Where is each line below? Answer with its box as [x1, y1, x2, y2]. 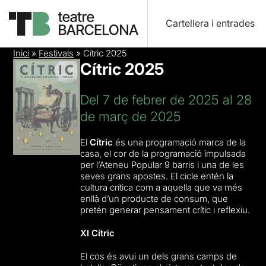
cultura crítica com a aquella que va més [80, 182, 243, 193]
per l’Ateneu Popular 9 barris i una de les [80, 159, 245, 170]
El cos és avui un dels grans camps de [80, 251, 237, 262]
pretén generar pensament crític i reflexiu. [80, 204, 251, 216]
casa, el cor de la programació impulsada [80, 148, 246, 159]
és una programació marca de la [113, 137, 246, 148]
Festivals [39, 47, 74, 59]
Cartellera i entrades [165, 17, 255, 29]
